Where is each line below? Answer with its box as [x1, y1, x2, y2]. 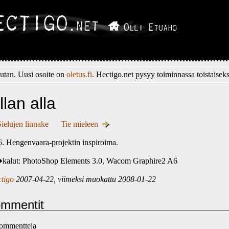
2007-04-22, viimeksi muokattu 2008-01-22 [14, 175, 156, 184]
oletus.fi [66, 70, 92, 79]
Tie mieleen [61, 120, 98, 129]
